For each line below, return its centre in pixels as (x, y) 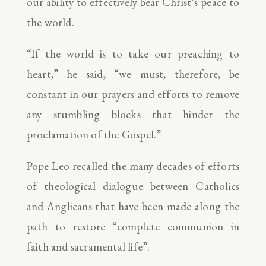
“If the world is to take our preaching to (133, 53)
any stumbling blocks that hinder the (133, 114)
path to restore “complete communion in (133, 226)
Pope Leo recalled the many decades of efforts (133, 166)
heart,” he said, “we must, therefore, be (133, 74)
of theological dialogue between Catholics (133, 186)
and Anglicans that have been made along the (133, 206)
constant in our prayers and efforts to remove (133, 94)
